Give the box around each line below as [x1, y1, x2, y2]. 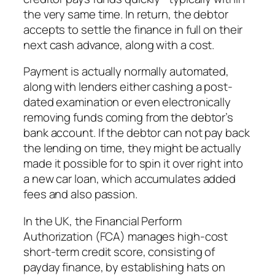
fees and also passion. [23, 186, 137, 203]
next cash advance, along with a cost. [23, 36, 215, 53]
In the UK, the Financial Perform [23, 212, 182, 229]
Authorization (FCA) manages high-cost [23, 228, 228, 244]
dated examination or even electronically [23, 94, 231, 110]
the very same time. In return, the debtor [23, 6, 228, 22]
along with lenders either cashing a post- [23, 79, 233, 95]
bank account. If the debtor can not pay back [23, 125, 250, 141]
